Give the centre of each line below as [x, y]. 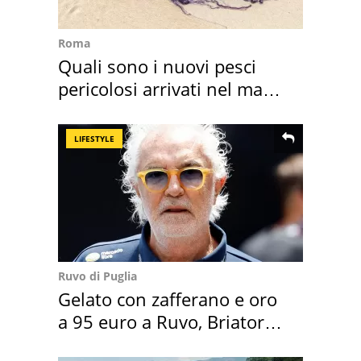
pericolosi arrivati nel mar [164, 89]
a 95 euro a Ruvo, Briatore [166, 322]
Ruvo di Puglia [98, 276]
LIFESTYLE [94, 139]
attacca [87, 344]
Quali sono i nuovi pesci [157, 66]
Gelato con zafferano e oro [168, 299]
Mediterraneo [114, 112]
